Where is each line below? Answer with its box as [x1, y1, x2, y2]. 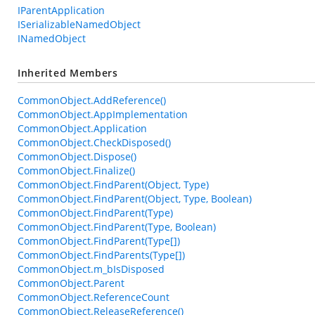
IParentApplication [18, 4, 105, 17]
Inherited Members [18, 66, 118, 79]
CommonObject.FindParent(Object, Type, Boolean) [18, 192, 252, 205]
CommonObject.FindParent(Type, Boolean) [18, 220, 216, 233]
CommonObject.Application [18, 122, 147, 135]
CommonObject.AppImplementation [18, 108, 188, 121]
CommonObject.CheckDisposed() [18, 136, 171, 149]
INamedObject [18, 32, 86, 45]
